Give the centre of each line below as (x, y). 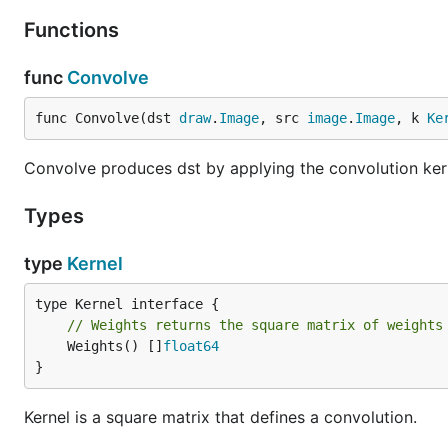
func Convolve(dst (107, 118)
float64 (191, 346)
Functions (74, 30)
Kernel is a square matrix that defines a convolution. (220, 417)
